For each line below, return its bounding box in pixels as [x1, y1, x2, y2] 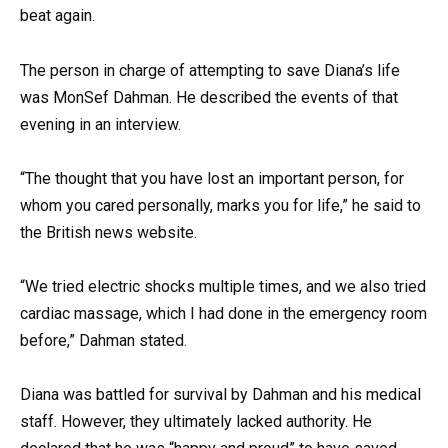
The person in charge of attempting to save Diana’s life [20, 60, 400, 80]
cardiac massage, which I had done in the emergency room [20, 303, 427, 323]
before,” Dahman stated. [20, 330, 187, 350]
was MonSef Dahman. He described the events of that [20, 87, 398, 107]
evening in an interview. [20, 114, 181, 134]
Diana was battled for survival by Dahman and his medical [20, 385, 421, 405]
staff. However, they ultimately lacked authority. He [20, 412, 372, 432]
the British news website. [20, 222, 197, 242]
